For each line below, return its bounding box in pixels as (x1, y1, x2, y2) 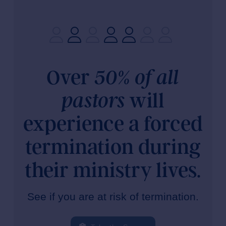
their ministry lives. (25, 158, 201, 183)
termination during (25, 135, 201, 159)
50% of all (94, 66, 180, 90)
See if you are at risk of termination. (27, 191, 199, 203)
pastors (61, 89, 125, 113)
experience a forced (23, 112, 203, 136)
